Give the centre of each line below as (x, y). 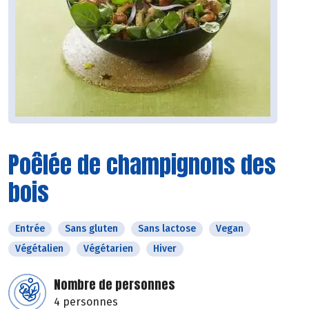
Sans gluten (91, 229)
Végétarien (108, 249)
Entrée (30, 229)
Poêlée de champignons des (142, 165)
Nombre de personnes (114, 285)
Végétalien (39, 249)
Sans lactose (167, 229)
